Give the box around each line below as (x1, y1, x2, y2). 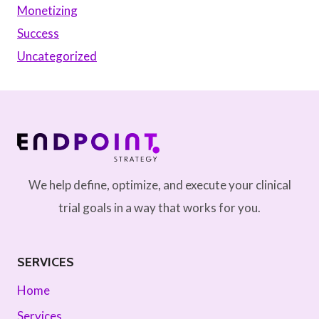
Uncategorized (17, 48, 97, 64)
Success (17, 26, 59, 41)
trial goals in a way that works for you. (58, 199, 261, 215)
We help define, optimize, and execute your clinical (28, 177, 291, 192)
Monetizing (17, 3, 78, 19)
